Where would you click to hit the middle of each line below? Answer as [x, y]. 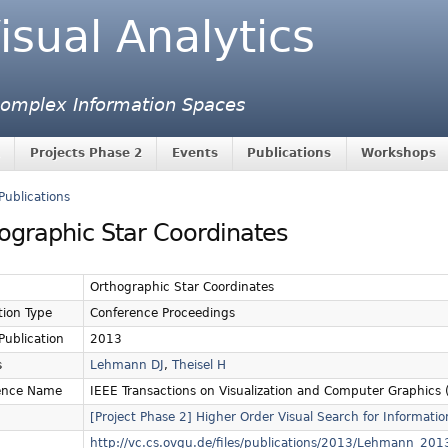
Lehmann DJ [127, 365]
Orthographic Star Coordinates [182, 287]
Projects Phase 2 [85, 153]
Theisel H [199, 365]
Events [194, 153]
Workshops [399, 153]
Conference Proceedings [162, 313]
